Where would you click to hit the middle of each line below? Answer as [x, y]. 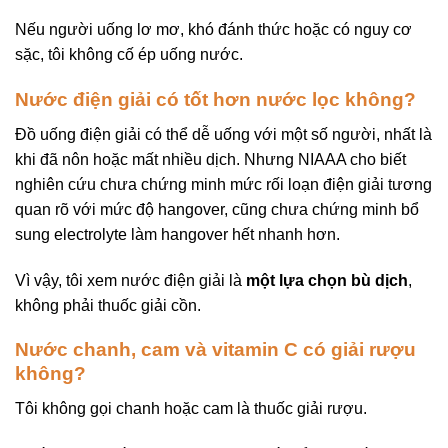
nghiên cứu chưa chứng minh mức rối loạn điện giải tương [223, 184]
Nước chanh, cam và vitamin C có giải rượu [215, 350]
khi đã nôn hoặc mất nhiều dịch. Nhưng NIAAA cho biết [210, 159]
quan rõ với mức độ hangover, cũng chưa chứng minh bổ [217, 209]
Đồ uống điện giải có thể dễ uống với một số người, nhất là [223, 134]
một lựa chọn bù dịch [327, 280]
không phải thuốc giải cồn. [108, 305]
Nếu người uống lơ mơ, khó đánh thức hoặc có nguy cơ [213, 30]
